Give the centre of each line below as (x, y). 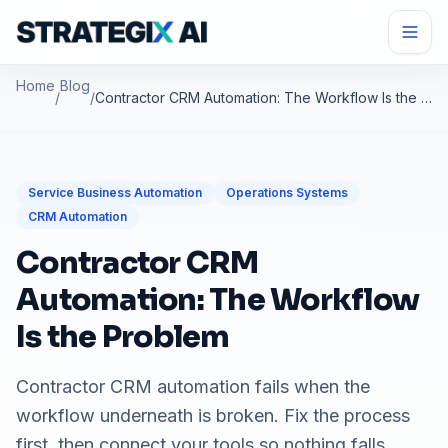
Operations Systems (287, 192)
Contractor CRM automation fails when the (193, 386)
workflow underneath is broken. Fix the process (213, 415)
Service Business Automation (115, 192)
